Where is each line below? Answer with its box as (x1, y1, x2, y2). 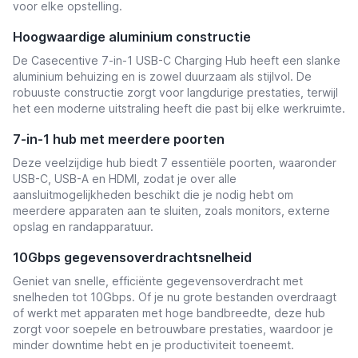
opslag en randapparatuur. (13, 220, 153, 233)
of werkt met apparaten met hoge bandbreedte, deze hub (13, 306, 325, 320)
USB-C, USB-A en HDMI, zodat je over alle (13, 172, 237, 185)
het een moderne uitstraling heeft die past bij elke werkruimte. (13, 101, 345, 115)
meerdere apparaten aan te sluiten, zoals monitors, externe (13, 204, 330, 217)
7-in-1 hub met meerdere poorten (13, 131, 225, 147)
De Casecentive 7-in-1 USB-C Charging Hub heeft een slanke (13, 54, 340, 67)
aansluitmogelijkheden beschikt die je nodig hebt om (13, 188, 293, 201)
